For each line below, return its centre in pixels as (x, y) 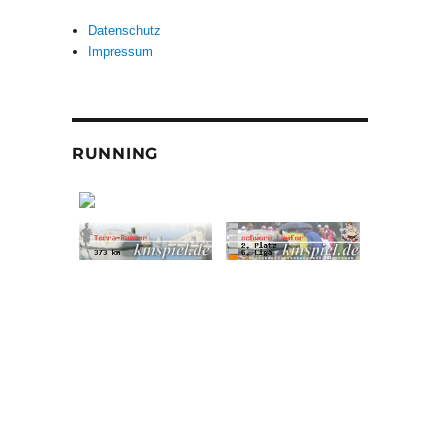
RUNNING (115, 154)
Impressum (121, 52)
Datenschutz (125, 31)
